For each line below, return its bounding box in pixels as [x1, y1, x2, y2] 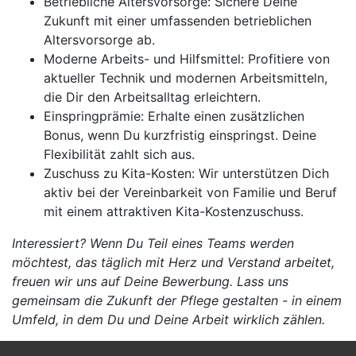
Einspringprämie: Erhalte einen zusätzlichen [44, 108, 304, 124]
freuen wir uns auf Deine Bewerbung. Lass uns [12, 273, 288, 289]
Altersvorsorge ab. [44, 32, 155, 48]
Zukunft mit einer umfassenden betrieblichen [44, 13, 311, 29]
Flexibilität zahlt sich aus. [44, 146, 195, 162]
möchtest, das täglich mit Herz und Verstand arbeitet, [12, 254, 335, 270]
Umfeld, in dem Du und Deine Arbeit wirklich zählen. [12, 311, 325, 327]
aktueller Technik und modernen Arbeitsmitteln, [44, 70, 327, 86]
